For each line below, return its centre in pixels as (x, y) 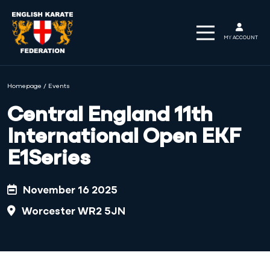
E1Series (49, 159)
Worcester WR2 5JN (72, 212)
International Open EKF (124, 138)
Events (59, 87)
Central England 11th (110, 116)
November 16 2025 (69, 191)
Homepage (24, 87)
